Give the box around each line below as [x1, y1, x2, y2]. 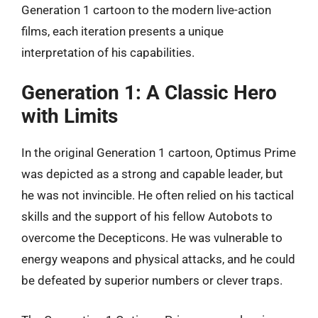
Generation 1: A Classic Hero [21, 81, 277, 104]
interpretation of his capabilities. [21, 45, 194, 60]
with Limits [21, 104, 118, 128]
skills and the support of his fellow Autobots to [21, 209, 273, 224]
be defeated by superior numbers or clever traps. [21, 273, 283, 287]
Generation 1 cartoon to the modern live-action [21, 2, 271, 17]
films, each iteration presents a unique [21, 23, 224, 38]
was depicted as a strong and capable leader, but [21, 167, 283, 181]
